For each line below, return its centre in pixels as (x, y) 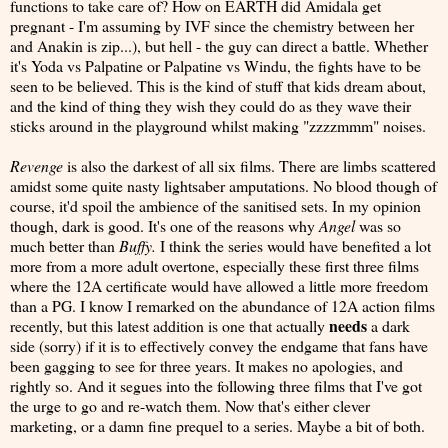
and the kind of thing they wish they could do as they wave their (210, 105)
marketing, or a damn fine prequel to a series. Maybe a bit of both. (217, 425)
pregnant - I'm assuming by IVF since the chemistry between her (212, 25)
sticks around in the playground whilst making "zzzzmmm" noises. (218, 125)
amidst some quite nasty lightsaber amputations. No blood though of (223, 185)
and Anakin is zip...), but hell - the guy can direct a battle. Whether (219, 45)
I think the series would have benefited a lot (295, 245)
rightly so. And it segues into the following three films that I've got (216, 385)
